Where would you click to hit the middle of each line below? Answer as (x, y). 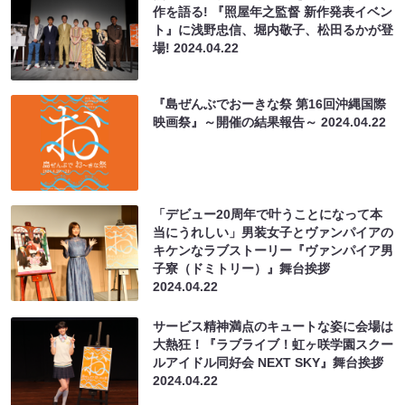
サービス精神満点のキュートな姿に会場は (273, 326)
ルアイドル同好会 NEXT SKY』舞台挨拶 (268, 362)
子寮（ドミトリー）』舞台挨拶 (242, 268)
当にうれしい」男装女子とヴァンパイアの (273, 232)
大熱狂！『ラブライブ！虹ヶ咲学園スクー (273, 344)
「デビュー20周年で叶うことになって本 (268, 214)
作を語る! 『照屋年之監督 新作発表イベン (273, 11)
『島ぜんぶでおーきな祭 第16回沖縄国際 (270, 104)
